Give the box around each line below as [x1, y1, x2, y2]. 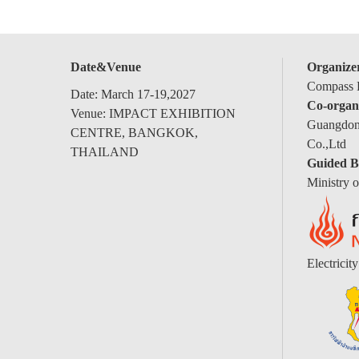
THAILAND [71, 145, 139, 159]
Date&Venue [71, 60, 141, 74]
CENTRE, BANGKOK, [71, 126, 198, 139]
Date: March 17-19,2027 [71, 87, 196, 101]
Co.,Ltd [306, 137, 346, 151]
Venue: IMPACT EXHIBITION [71, 107, 236, 120]
